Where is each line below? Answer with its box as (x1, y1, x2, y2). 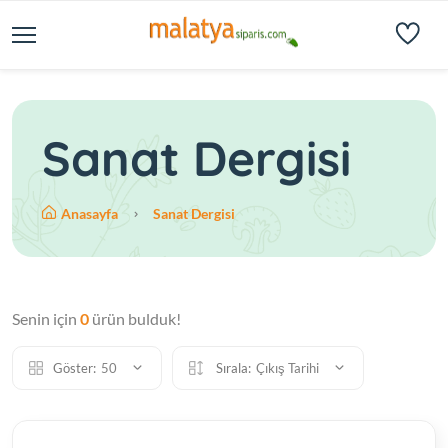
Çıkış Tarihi (256, 360, 322, 376)
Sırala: (213, 360, 251, 376)
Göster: (53, 360, 96, 376)
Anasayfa (61, 205, 121, 222)
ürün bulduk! (89, 309, 181, 328)
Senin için (12, 309, 80, 328)
